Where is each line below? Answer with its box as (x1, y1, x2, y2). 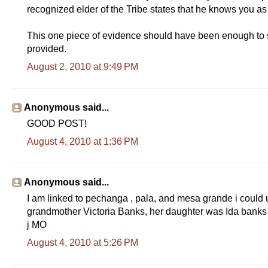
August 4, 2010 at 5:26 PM (27, 237, 138, 248)
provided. (27, 43, 66, 54)
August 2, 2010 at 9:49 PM (27, 61, 138, 72)
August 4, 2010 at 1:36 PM (27, 136, 138, 147)
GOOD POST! (27, 118, 87, 129)
